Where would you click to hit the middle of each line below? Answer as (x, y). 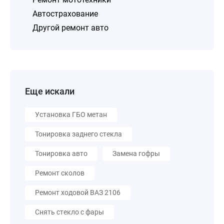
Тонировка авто (61, 153)
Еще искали (50, 91)
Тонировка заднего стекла (78, 134)
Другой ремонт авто (70, 28)
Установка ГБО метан (71, 114)
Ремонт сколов (60, 173)
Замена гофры (136, 153)
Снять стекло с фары (69, 212)
